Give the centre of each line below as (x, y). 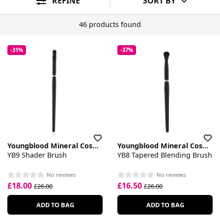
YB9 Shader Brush (37, 155)
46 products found (110, 25)
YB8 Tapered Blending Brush (165, 155)
